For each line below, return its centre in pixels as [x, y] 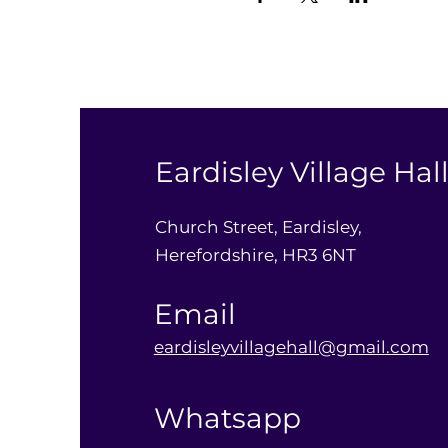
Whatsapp [227, 418]
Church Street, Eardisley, [258, 227]
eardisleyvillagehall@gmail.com [291, 347]
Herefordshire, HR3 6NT [255, 255]
